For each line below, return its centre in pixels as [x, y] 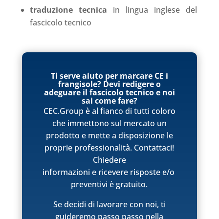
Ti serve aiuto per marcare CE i [109, 76]
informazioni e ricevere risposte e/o [109, 172]
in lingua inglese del [152, 10]
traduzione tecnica [68, 10]
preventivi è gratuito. [109, 184]
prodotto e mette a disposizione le [109, 135]
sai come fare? [109, 100]
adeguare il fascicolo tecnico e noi [109, 92]
